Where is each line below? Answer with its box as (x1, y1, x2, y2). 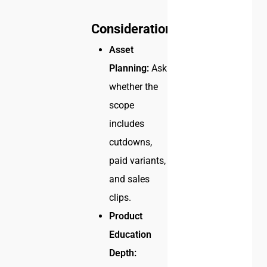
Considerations (91, 21, 179, 37)
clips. (109, 192, 132, 204)
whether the (109, 81, 159, 93)
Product (109, 210, 143, 222)
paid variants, (109, 155, 166, 167)
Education (109, 229, 152, 241)
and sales (109, 173, 150, 185)
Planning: (109, 63, 150, 74)
